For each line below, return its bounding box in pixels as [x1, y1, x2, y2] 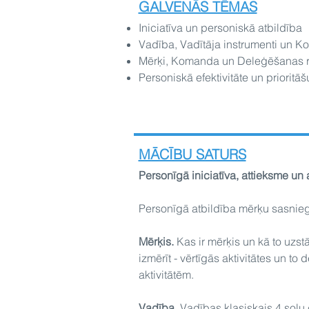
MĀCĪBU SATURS [138, 146, 246, 163]
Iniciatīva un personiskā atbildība [138, 21, 302, 34]
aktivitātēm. [138, 268, 194, 281]
